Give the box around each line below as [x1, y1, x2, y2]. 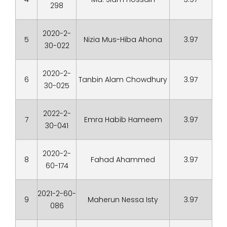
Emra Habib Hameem [84, 115, 162, 125]
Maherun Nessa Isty [88, 195, 158, 205]
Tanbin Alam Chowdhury [79, 74, 167, 85]
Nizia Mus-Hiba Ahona [84, 34, 162, 45]
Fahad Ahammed [91, 155, 155, 165]
